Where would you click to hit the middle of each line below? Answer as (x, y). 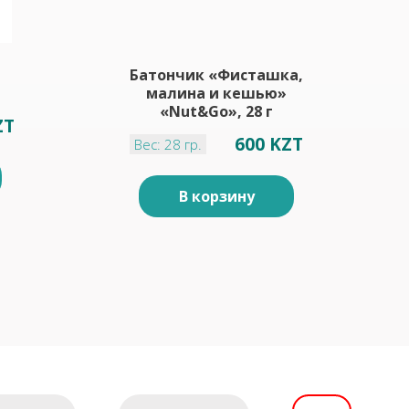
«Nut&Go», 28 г (216, 111)
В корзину (216, 196)
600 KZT (268, 144)
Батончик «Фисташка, (216, 75)
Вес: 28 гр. (168, 144)
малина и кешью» (216, 93)
